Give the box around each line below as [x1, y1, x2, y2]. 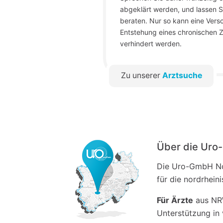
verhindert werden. [120, 39, 182, 48]
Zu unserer [120, 71, 162, 81]
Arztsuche [162, 71, 202, 81]
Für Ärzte [157, 195, 193, 205]
